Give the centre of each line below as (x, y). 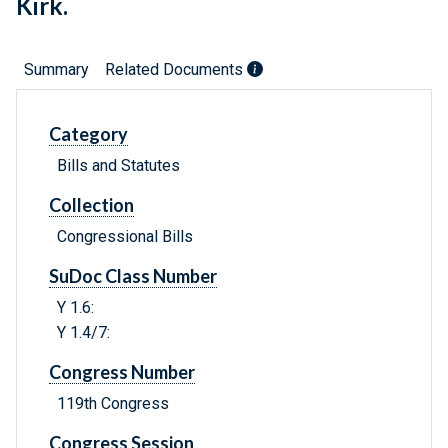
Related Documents (176, 70)
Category (88, 134)
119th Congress (113, 404)
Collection (91, 205)
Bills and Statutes (118, 166)
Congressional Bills (125, 237)
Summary (56, 70)
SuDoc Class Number (133, 276)
